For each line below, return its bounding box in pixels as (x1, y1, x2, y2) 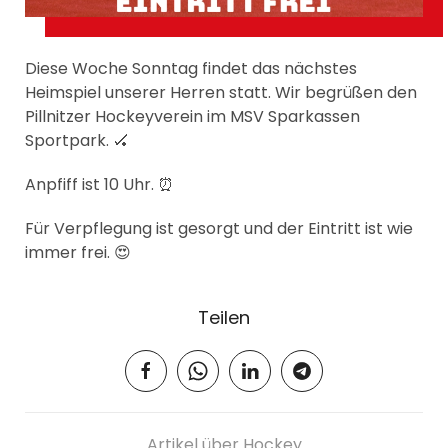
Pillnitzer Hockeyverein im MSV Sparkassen (25, 105, 360, 128)
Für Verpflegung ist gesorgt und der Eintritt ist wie (25, 217, 413, 240)
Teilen (198, 305, 250, 330)
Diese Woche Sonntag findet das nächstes (25, 57, 357, 80)
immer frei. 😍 (25, 241, 131, 264)
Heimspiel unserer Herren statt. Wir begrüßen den (25, 81, 417, 104)
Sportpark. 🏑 (25, 129, 129, 152)
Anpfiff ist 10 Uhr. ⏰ (25, 173, 174, 196)
